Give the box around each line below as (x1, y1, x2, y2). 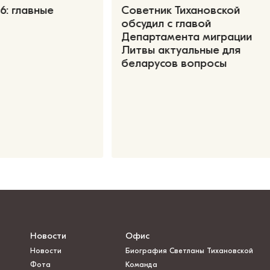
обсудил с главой (121, 17, 211, 31)
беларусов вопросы (121, 57, 227, 71)
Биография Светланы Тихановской (125, 246, 253, 256)
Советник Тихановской (121, 4, 240, 17)
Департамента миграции (121, 30, 252, 44)
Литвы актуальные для (121, 43, 240, 57)
